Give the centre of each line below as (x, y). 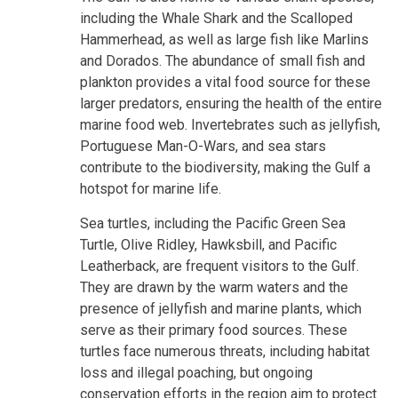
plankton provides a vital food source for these (225, 82)
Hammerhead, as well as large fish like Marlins (224, 39)
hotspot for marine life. (151, 188)
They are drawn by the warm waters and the (214, 287)
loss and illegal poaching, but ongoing (196, 372)
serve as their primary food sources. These (214, 330)
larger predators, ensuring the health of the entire (231, 103)
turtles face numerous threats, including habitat (225, 351)
